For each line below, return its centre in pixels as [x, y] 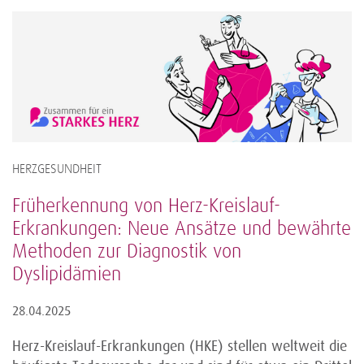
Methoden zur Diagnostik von [127, 252]
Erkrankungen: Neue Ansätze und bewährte [182, 230]
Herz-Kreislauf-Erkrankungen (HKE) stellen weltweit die [180, 347]
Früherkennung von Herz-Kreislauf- [146, 207]
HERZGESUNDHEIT [57, 170]
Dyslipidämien [67, 275]
